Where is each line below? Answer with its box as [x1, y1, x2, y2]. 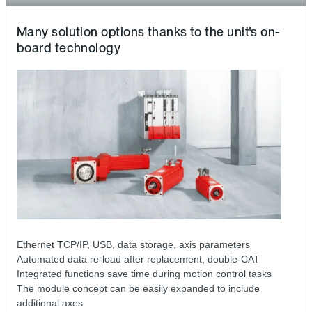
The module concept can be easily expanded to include [17, 282, 260, 294]
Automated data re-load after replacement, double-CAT [17, 253, 260, 265]
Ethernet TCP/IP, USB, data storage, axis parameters [17, 238, 250, 250]
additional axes [17, 297, 83, 309]
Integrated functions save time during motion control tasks [17, 267, 272, 279]
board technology [17, 38, 121, 57]
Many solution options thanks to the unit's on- [17, 22, 281, 41]
